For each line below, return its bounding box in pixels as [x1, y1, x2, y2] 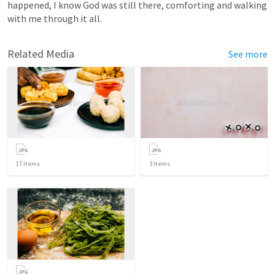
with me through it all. [7, 12, 102, 25]
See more [228, 48, 268, 60]
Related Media [7, 47, 74, 61]
